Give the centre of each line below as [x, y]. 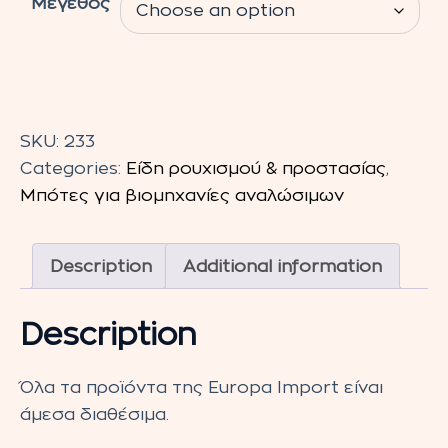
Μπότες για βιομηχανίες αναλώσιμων [182, 196]
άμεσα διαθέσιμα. [94, 414]
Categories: [73, 169]
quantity [55, 215]
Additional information [282, 266]
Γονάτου [56, 134]
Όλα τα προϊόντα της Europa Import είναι [201, 387]
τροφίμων [63, 188]
